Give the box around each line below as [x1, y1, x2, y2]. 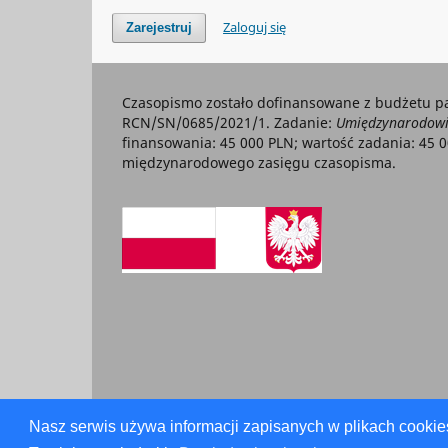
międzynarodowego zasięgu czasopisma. [122, 153, 396, 173]
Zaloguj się [223, 18, 287, 37]
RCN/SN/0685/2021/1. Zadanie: [122, 113, 336, 133]
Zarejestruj [126, 20, 193, 36]
